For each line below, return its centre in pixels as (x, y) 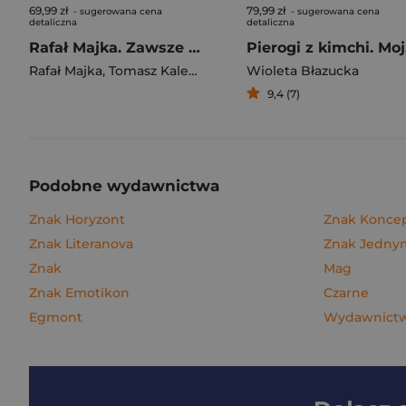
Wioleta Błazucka (303, 71)
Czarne (346, 293)
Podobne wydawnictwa (124, 186)
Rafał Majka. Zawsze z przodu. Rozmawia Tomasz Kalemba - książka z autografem (194, 48)
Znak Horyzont (77, 219)
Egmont (56, 317)
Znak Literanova (81, 244)
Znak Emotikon (79, 293)
